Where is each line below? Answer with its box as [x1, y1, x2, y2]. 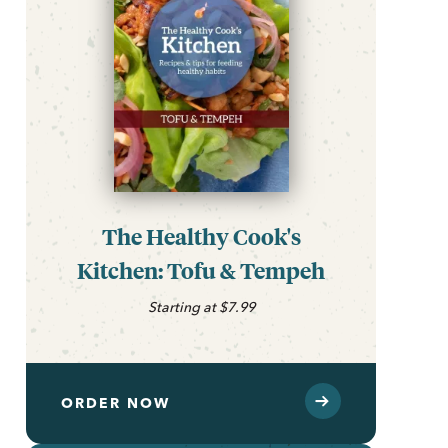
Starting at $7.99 [147, 297, 255, 316]
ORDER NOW [61, 393, 170, 412]
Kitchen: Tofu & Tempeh [77, 255, 325, 285]
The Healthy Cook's [101, 221, 301, 251]
